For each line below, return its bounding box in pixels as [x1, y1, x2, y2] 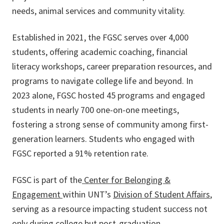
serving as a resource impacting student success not [12, 203, 207, 214]
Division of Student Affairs [113, 188, 210, 200]
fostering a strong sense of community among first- [12, 118, 208, 130]
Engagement [12, 188, 62, 200]
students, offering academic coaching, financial [12, 46, 187, 57]
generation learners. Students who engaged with [12, 133, 194, 144]
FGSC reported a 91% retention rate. [12, 147, 148, 159]
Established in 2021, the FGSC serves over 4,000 [12, 31, 188, 43]
